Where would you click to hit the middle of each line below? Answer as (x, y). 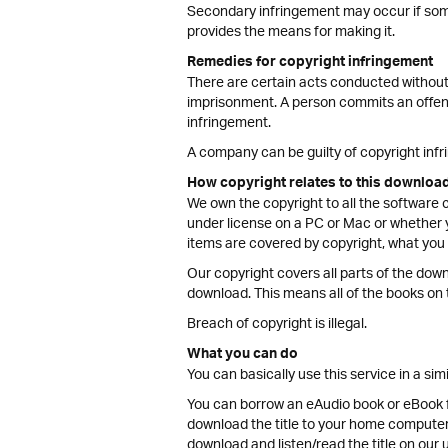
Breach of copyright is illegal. (277, 324)
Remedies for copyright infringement (310, 64)
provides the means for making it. (291, 32)
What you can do (242, 356)
